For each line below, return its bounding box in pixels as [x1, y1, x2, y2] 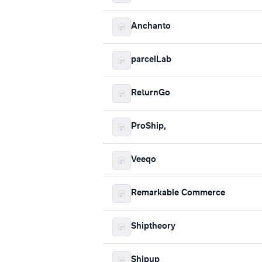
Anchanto [131, 22, 171, 31]
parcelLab [131, 56, 171, 64]
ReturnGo [131, 89, 170, 98]
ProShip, [131, 122, 166, 131]
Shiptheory [131, 222, 175, 231]
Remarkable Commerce [131, 189, 225, 198]
